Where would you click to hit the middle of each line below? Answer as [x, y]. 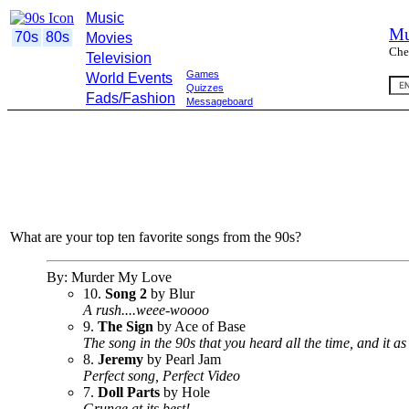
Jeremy [122, 359]
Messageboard [220, 101]
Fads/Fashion [131, 98]
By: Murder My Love [109, 277]
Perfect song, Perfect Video [162, 376]
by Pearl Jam [184, 359]
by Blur [171, 294]
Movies [109, 38]
